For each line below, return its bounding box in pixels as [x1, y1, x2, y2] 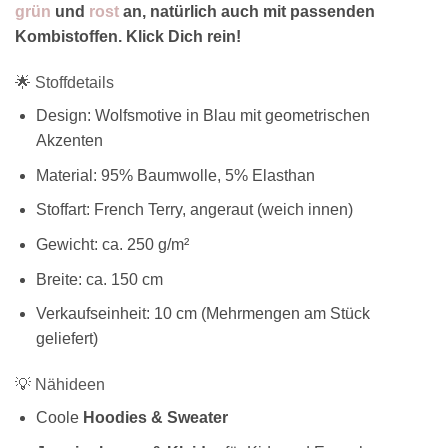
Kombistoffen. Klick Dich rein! [15, 28, 241, 46]
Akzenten [35, 132, 103, 150]
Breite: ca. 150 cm [35, 270, 163, 288]
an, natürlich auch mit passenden [123, 3, 375, 21]
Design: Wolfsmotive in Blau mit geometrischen [35, 107, 370, 125]
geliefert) [35, 330, 98, 348]
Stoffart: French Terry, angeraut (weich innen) [35, 201, 353, 219]
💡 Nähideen [15, 375, 105, 393]
